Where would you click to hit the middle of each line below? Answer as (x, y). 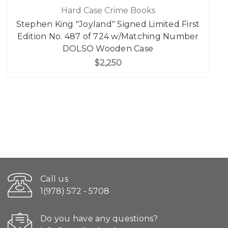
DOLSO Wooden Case (108, 48)
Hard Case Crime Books (108, 10)
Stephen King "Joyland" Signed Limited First (108, 24)
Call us (54, 179)
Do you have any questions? (99, 219)
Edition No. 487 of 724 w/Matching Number (108, 36)
